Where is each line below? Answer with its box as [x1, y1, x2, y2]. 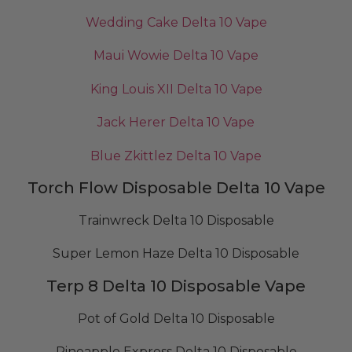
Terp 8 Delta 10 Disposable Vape [46, 276, 306, 295]
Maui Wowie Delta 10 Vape [93, 48, 258, 64]
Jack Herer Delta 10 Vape [97, 115, 255, 130]
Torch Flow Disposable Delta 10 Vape [27, 178, 325, 197]
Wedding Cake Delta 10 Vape [85, 14, 267, 30]
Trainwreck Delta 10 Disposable [78, 212, 274, 228]
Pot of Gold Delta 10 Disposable [77, 310, 275, 326]
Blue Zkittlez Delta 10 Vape [90, 148, 262, 163]
